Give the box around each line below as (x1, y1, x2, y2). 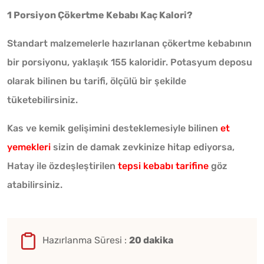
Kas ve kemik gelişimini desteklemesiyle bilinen (7, 123, 220, 134)
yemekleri (7, 141, 51, 153)
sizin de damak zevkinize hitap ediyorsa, (51, 141, 235, 153)
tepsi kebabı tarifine (118, 160, 209, 172)
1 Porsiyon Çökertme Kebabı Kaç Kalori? (7, 9, 193, 21)
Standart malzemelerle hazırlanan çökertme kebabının (7, 38, 252, 49)
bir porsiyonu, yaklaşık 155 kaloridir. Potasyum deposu (7, 57, 252, 68)
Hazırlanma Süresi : (42, 235, 129, 246)
